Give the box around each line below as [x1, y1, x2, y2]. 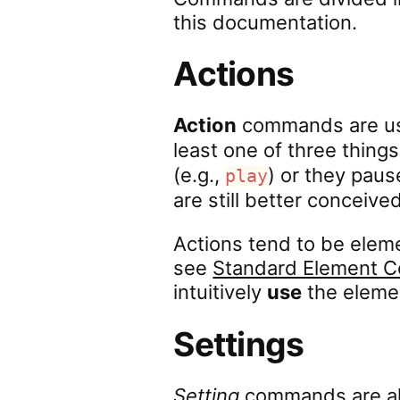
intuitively [173, 280, 268, 304]
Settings [173, 324, 304, 364]
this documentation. [173, 11, 358, 34]
